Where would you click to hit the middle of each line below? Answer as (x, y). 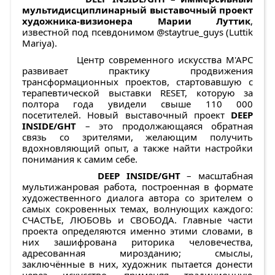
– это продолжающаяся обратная (165, 126)
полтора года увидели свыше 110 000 (137, 104)
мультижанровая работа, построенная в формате (137, 187)
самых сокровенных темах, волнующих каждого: (137, 209)
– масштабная (217, 176)
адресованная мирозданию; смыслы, (137, 253)
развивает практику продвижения (137, 71)
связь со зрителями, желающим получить (137, 137)
